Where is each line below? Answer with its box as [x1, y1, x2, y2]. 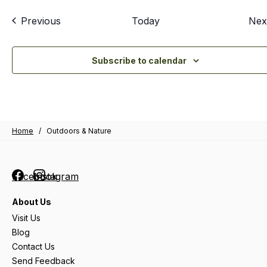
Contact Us [12, 241, 55, 252]
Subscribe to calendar [92, 55, 187, 66]
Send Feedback [12, 255, 75, 266]
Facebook [12, 170, 57, 182]
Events [60, 14, 91, 26]
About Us [12, 196, 51, 207]
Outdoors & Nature [46, 126, 111, 135]
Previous [21, 14, 61, 27]
